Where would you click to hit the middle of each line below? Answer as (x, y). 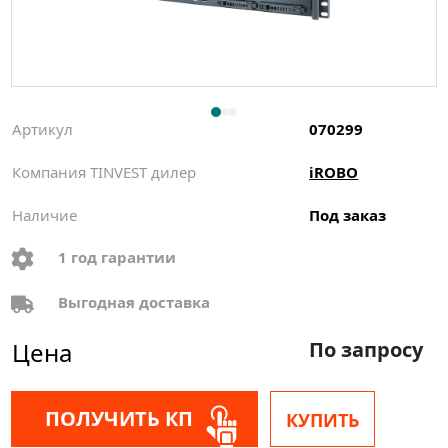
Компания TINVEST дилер (104, 172)
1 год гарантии (117, 257)
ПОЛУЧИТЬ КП (119, 418)
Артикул (43, 129)
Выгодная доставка (134, 302)
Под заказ (348, 215)
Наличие (45, 215)
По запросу (366, 349)
